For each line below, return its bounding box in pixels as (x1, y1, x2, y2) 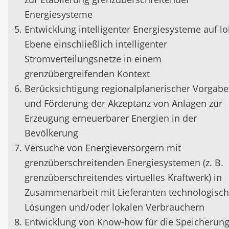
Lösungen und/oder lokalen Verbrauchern (25, 201, 204, 213)
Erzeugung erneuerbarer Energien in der (25, 112, 197, 124)
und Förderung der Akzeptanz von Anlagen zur (25, 97, 222, 109)
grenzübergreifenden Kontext (25, 67, 150, 80)
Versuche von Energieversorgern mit (25, 142, 181, 154)
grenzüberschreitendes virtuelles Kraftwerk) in (25, 171, 222, 184)
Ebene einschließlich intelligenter (25, 38, 167, 50)
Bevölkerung (25, 127, 78, 139)
